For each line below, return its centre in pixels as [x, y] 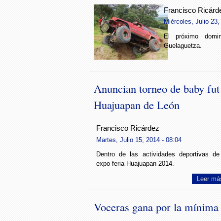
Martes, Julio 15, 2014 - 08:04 [139, 140]
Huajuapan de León [137, 105]
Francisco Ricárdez [128, 129]
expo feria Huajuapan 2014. [135, 164]
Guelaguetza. [183, 45]
